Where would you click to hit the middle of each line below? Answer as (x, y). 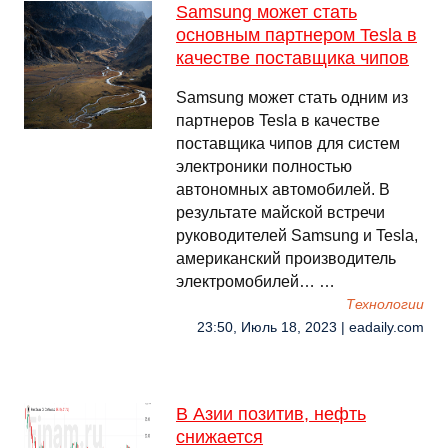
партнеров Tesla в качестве (278, 120)
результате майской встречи (280, 212)
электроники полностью (264, 166)
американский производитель (286, 258)
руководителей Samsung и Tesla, (297, 235)
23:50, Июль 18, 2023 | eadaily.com (310, 327)
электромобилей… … (255, 281)
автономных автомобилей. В (283, 189)
